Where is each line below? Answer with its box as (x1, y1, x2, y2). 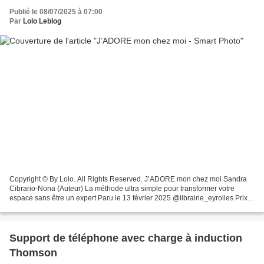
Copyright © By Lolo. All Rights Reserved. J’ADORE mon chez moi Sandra (9, 174, 247, 183)
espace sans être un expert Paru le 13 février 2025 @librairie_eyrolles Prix (9, 193, 247, 202)
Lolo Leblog (23, 17, 61, 26)
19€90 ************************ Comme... (9, 203, 135, 212)
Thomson (9, 246, 57, 259)
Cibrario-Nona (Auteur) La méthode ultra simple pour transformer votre (9, 184, 235, 193)
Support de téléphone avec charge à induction (9, 232, 242, 244)
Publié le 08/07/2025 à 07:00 (9, 8, 103, 16)
